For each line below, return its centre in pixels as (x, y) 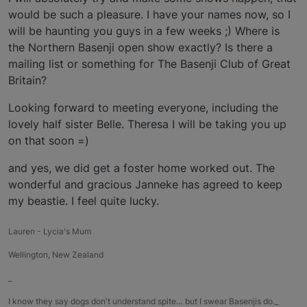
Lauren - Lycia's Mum (50, 232)
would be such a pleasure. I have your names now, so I (149, 15)
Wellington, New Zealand (56, 255)
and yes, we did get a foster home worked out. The (142, 168)
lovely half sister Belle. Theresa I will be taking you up (147, 124)
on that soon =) (49, 141)
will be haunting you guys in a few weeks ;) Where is (144, 31)
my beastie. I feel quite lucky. (84, 201)
